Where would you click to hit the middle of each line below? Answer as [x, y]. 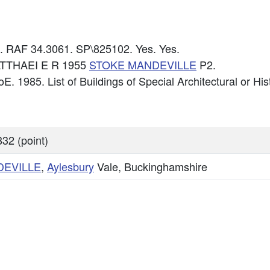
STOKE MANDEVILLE [143, 64]
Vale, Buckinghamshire [151, 166]
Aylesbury [71, 166]
